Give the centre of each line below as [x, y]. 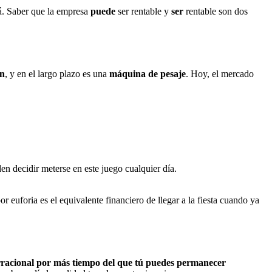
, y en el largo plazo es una [57, 74]
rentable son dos [216, 12]
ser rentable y [143, 12]
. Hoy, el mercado [220, 74]
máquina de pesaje [148, 74]
